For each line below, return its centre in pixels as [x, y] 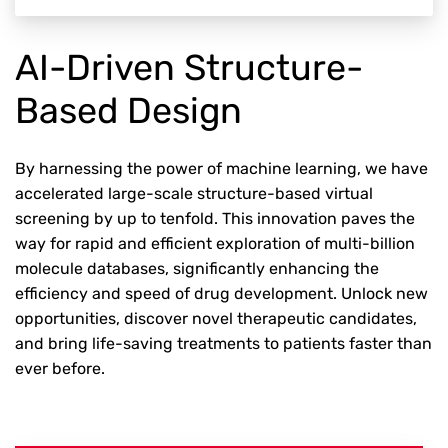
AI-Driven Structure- [189, 68]
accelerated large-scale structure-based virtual [194, 194]
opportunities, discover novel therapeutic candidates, [216, 319]
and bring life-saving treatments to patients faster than [223, 344]
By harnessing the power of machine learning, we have [221, 169]
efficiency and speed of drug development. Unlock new [221, 294]
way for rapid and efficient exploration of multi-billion [215, 244]
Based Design [128, 111]
